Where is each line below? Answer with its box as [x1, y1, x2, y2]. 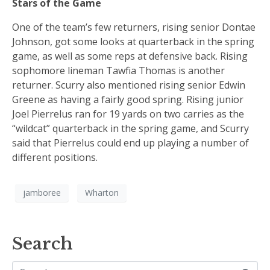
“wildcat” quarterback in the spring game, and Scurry [12, 121, 249, 135]
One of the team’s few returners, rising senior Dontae [12, 20, 256, 34]
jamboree [23, 187, 61, 199]
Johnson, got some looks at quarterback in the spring [12, 34, 254, 48]
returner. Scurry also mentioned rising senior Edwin [12, 78, 245, 92]
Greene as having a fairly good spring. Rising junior [12, 92, 243, 106]
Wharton [85, 187, 119, 199]
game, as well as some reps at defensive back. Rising [12, 49, 248, 63]
